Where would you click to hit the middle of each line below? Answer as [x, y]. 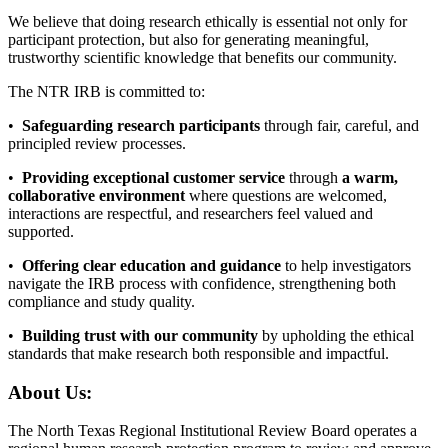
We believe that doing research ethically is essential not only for [207, 22]
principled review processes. [97, 144]
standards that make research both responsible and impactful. [198, 354]
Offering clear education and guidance [151, 266]
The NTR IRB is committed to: [106, 92]
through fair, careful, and [339, 126]
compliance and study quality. [101, 302]
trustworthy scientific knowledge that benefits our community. [202, 58]
